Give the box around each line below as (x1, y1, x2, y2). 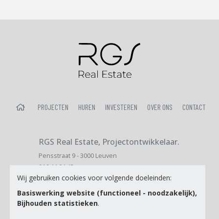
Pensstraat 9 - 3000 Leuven (39, 151, 117, 160)
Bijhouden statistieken (17, 198, 98, 208)
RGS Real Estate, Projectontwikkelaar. (39, 136, 179, 147)
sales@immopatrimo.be (39, 174, 108, 182)
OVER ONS (147, 102, 173, 111)
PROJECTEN (37, 102, 68, 111)
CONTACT (182, 102, 206, 111)
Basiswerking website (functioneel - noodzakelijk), (17, 188, 197, 197)
